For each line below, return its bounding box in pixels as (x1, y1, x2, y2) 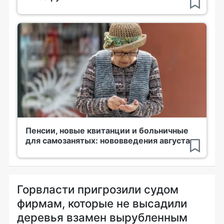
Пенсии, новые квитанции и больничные (25, 125, 188, 135)
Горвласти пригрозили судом (17, 182, 178, 196)
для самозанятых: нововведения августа (25, 135, 190, 145)
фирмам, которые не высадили (17, 196, 187, 210)
